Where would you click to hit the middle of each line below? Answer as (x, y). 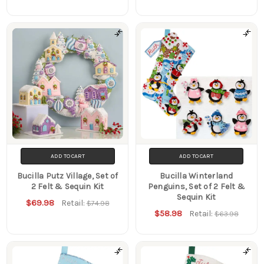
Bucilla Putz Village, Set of (67, 176)
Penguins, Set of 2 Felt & (197, 187)
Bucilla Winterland (197, 176)
